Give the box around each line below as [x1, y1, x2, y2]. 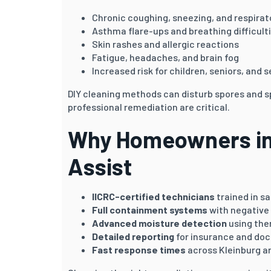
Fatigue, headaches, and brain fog [92, 51, 239, 63]
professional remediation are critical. [68, 100, 230, 113]
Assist [68, 152, 132, 180]
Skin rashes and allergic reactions [92, 38, 239, 50]
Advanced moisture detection [92, 217, 227, 229]
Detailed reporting [92, 230, 174, 242]
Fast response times [92, 243, 186, 255]
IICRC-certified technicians [92, 190, 215, 202]
